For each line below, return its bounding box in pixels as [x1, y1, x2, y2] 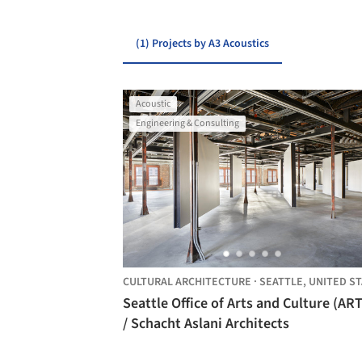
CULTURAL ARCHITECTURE [123, 274, 251, 290]
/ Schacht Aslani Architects [123, 314, 289, 334]
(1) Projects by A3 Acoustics [136, 36, 269, 52]
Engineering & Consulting [136, 116, 239, 130]
